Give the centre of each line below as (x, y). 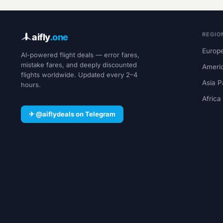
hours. (31, 85)
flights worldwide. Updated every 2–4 (79, 75)
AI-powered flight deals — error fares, (80, 55)
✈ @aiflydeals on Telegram (72, 114)
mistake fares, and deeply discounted (79, 65)
